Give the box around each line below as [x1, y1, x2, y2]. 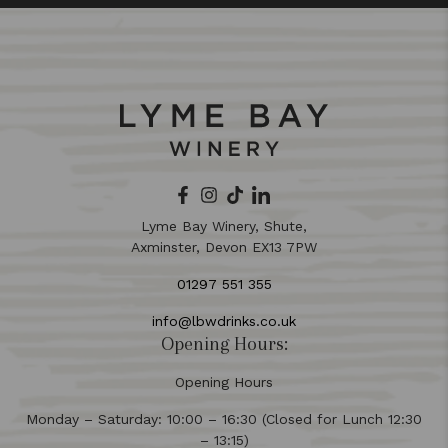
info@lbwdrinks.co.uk [152, 313, 296, 329]
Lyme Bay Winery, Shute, [141, 218, 307, 234]
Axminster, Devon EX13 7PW [131, 239, 317, 255]
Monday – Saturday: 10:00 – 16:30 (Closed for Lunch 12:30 [26, 411, 422, 427]
